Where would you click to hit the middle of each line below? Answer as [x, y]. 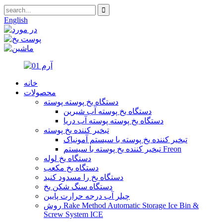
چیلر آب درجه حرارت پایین [87, 196]
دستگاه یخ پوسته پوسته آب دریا [113, 121]
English [16, 20]
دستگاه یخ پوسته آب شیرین [108, 111]
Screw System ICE [73, 214]
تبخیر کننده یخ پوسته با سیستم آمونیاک [125, 139]
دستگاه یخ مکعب [71, 168]
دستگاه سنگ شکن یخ [78, 187]
